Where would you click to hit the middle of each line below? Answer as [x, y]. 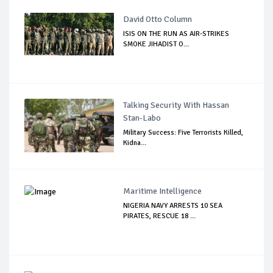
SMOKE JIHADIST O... [156, 44]
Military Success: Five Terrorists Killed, [183, 132]
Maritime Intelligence [163, 191]
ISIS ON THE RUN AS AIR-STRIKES [176, 34]
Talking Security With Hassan [176, 105]
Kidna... [135, 143]
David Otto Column [158, 19]
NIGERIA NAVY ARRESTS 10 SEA [173, 205]
